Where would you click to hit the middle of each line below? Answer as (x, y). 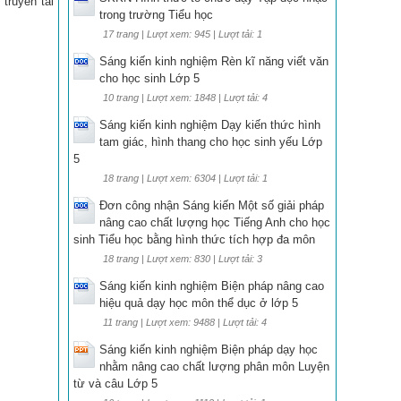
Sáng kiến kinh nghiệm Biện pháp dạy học (209, 350)
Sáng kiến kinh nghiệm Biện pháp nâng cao (212, 286)
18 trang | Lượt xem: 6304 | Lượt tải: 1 (185, 178)
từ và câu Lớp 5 (115, 384)
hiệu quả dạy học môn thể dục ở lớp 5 (199, 303)
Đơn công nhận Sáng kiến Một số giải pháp (212, 205)
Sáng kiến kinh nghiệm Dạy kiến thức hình (210, 125)
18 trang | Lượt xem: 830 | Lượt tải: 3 (183, 259)
